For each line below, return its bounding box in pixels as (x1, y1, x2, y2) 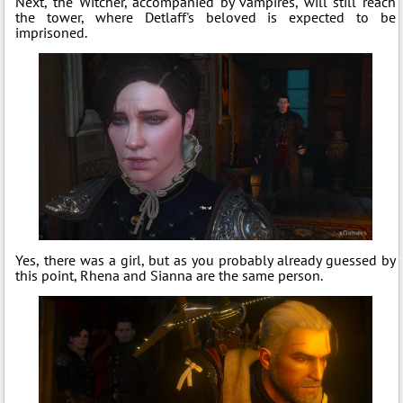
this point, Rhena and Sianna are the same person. (15, 266, 324, 285)
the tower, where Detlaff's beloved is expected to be (15, 7, 396, 26)
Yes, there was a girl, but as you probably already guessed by (15, 251, 396, 270)
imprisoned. (15, 22, 88, 41)
